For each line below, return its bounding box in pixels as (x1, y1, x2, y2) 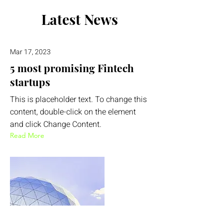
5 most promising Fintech (10, 61, 134, 75)
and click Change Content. (10, 118, 102, 130)
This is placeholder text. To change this (10, 94, 147, 106)
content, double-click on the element (10, 106, 136, 118)
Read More (10, 131, 44, 140)
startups (10, 75, 50, 89)
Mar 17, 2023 (10, 47, 51, 57)
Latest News (41, 10, 118, 28)
